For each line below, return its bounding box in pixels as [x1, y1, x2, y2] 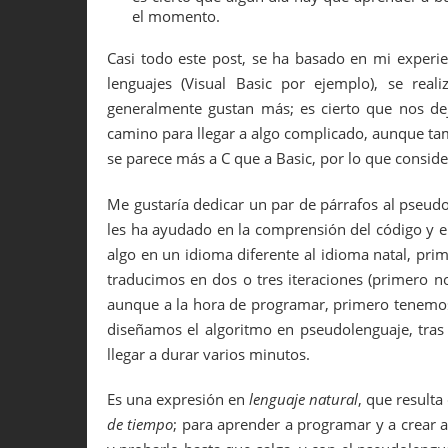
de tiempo [107, 414, 174, 435]
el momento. [132, 5, 220, 26]
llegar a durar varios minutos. [107, 343, 310, 364]
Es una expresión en [107, 389, 250, 410]
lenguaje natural [249, 389, 359, 410]
